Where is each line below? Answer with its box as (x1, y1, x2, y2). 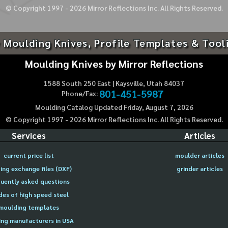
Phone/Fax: (61, 89, 98, 98)
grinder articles (176, 164, 223, 173)
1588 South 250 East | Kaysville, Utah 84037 (44, 79, 184, 88)
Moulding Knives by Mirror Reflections (25, 56, 203, 70)
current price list (3, 151, 54, 160)
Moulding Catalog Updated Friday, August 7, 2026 (35, 103, 193, 111)
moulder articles (175, 151, 224, 160)
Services (11, 129, 46, 141)
